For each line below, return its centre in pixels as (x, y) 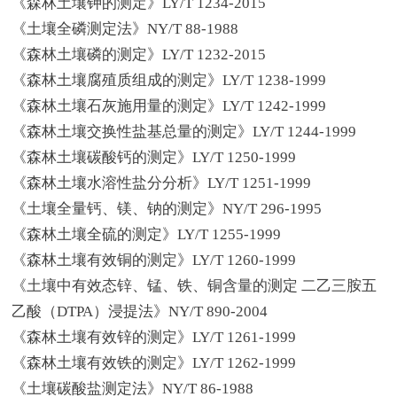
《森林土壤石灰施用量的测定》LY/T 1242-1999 (169, 106)
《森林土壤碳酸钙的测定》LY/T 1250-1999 (154, 158)
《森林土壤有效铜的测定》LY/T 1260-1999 (154, 261)
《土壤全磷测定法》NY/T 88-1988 (125, 29)
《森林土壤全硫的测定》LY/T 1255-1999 (147, 235)
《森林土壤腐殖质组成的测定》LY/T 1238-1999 (169, 81)
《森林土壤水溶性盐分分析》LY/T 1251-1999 (162, 183)
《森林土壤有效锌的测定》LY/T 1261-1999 (154, 338)
